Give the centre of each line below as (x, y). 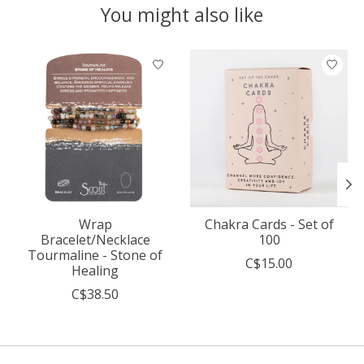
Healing (95, 270)
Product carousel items (86, 58)
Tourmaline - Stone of (95, 255)
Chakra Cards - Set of (269, 224)
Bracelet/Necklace (95, 239)
